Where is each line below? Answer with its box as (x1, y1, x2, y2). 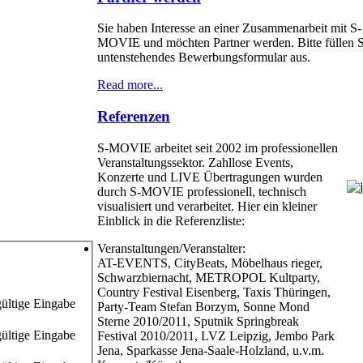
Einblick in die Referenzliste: (97, 213, 245, 228)
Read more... (97, 78, 163, 92)
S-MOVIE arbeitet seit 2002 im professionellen (97, 140, 338, 155)
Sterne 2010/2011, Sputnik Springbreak (97, 314, 299, 328)
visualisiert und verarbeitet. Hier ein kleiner (97, 199, 317, 213)
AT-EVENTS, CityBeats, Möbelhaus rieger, (97, 255, 322, 270)
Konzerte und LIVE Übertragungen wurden (97, 169, 322, 184)
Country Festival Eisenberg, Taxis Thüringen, (97, 284, 331, 299)
